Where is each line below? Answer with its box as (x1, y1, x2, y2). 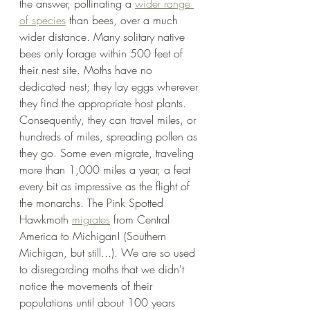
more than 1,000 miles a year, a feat (19, 161, 194, 177)
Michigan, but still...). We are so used (19, 244, 199, 260)
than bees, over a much (66, 12, 181, 28)
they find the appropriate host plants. (19, 95, 190, 111)
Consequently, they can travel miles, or (19, 111, 199, 127)
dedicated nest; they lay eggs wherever (19, 78, 201, 94)
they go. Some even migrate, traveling (19, 145, 197, 161)
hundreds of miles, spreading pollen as (19, 128, 201, 144)
